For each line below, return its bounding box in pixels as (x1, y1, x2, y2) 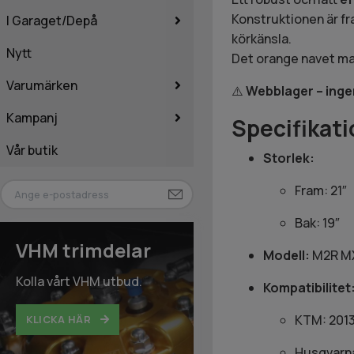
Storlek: (262, 149, 314, 168)
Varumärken (6, 76, 77, 94)
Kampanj (6, 108, 58, 126)
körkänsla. (231, 30, 292, 48)
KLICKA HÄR (26, 312, 94, 327)
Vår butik (6, 141, 58, 159)
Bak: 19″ (294, 214, 340, 232)
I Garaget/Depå (6, 11, 97, 29)
